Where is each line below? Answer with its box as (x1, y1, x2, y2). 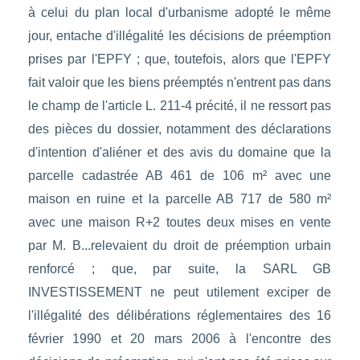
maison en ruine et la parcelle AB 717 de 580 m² (27, 192, 332, 207)
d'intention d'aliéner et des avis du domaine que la (27, 145, 332, 160)
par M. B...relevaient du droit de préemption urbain (27, 239, 332, 253)
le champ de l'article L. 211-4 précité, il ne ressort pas (27, 99, 332, 113)
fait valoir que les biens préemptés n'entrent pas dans (27, 76, 332, 90)
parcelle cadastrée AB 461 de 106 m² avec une (27, 169, 332, 183)
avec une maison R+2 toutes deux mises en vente (27, 215, 332, 230)
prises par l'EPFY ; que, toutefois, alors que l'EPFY (27, 52, 332, 67)
